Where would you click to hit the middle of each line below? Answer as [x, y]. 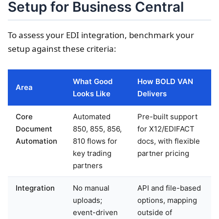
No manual [91, 188]
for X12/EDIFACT [166, 129]
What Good [93, 81]
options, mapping [167, 200]
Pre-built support [167, 116]
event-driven [95, 212]
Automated [92, 116]
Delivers [152, 93]
